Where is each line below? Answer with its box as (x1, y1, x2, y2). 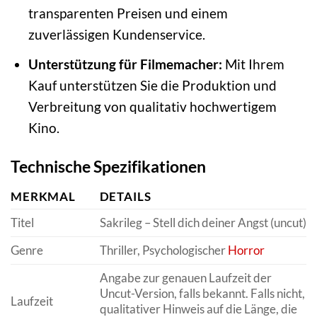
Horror (227, 243, 265, 258)
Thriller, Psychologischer (99, 243, 228, 258)
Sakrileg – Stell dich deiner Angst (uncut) (99, 215, 306, 231)
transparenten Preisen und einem (28, 5, 228, 22)
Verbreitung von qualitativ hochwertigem (28, 98, 277, 115)
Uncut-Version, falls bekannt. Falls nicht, (99, 286, 305, 301)
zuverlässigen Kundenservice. (28, 26, 205, 43)
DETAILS (99, 189, 151, 204)
